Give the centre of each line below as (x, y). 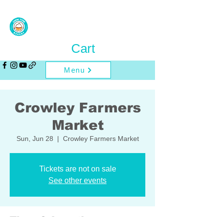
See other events (77, 180)
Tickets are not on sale (77, 169)
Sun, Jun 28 (35, 139)
